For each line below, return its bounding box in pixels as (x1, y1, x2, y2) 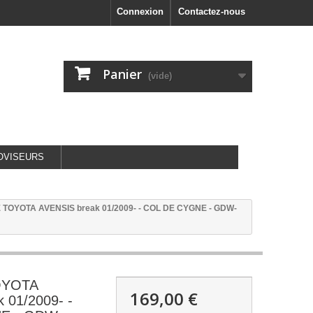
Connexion (117, 6, 163, 17)
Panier (103, 66, 142, 82)
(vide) (148, 71, 172, 81)
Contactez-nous (178, 6, 245, 17)
